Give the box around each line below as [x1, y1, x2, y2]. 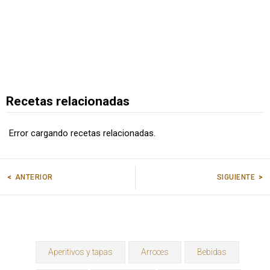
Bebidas [196, 247, 227, 257]
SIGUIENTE [216, 172, 255, 181]
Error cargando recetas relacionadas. [9, 127, 155, 139]
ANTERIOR [15, 172, 53, 181]
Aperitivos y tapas [48, 247, 113, 257]
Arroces [140, 247, 169, 257]
